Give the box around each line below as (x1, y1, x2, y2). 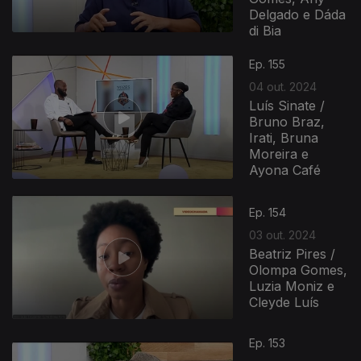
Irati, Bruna (249, 129, 319, 146)
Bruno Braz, (249, 113, 326, 130)
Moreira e (249, 145, 309, 162)
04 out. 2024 (249, 79, 317, 93)
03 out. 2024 (249, 227, 317, 242)
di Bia (249, 23, 282, 39)
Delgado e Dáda (249, 6, 346, 23)
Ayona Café (249, 161, 322, 178)
